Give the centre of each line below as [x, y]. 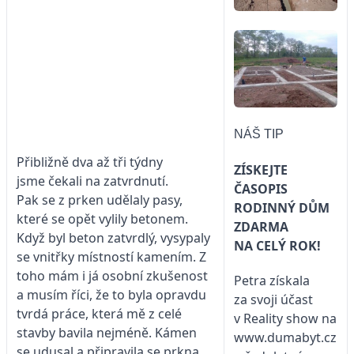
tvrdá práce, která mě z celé [99, 313]
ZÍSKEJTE [261, 169]
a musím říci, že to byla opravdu [111, 294]
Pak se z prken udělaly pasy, [100, 200]
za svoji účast [273, 299]
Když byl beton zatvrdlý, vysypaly [113, 237]
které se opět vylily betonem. [102, 218]
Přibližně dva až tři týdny [90, 162]
